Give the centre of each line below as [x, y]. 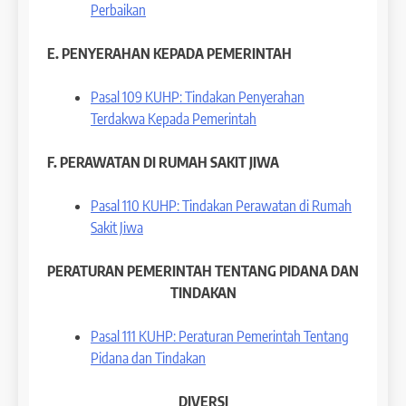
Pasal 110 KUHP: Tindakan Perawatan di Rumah [221, 205]
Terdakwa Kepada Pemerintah [174, 118]
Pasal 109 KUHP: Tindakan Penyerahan [198, 97]
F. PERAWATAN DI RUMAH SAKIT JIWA [163, 162]
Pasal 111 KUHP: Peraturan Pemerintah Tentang [220, 336]
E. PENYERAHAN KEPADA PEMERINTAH [169, 53]
